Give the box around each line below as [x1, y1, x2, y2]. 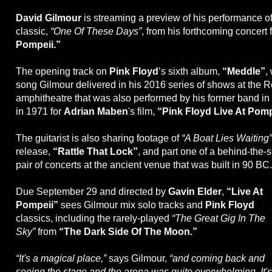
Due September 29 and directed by [16, 186, 168, 197]
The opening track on [16, 66, 109, 77]
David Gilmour [16, 13, 81, 24]
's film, [128, 106, 157, 117]
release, [16, 146, 53, 157]
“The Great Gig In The [172, 213, 265, 224]
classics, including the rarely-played [16, 213, 172, 224]
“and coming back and [169, 253, 265, 264]
